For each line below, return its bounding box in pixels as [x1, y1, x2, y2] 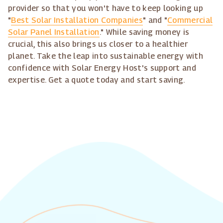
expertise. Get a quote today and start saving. [8, 75, 185, 85]
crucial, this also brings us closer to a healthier [8, 39, 188, 49]
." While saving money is [99, 27, 190, 37]
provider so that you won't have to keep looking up [8, 3, 204, 13]
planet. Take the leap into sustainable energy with [8, 51, 204, 61]
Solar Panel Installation [8, 27, 100, 37]
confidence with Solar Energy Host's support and [8, 63, 197, 73]
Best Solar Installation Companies [11, 15, 143, 25]
